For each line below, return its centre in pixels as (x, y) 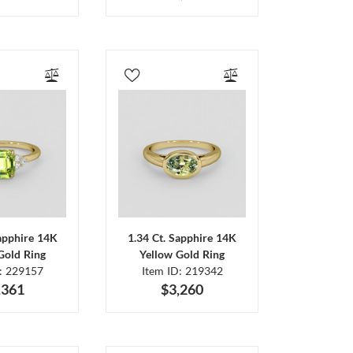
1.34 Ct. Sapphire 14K (182, 237)
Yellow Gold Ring (182, 254)
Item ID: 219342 (182, 270)
